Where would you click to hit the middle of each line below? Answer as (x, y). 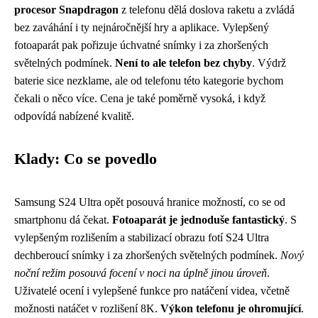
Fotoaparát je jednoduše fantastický (198, 220)
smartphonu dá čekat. (63, 220)
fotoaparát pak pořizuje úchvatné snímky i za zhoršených (141, 45)
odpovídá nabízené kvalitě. (74, 116)
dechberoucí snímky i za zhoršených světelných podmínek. (147, 255)
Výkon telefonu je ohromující (231, 308)
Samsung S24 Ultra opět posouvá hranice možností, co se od (150, 202)
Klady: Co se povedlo (86, 159)
